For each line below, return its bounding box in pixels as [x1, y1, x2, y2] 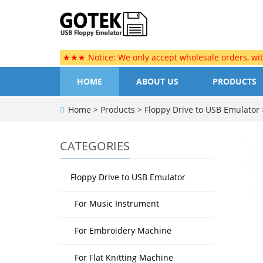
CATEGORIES [60, 138, 130, 154]
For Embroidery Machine [75, 225, 171, 236]
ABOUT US [136, 76, 178, 87]
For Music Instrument [75, 198, 159, 209]
